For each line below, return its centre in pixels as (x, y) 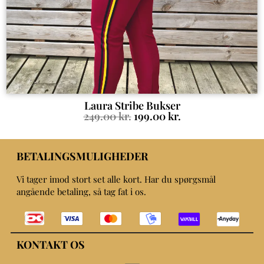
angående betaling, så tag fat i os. (81, 191)
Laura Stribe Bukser (132, 105)
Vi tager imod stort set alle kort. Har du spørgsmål (116, 179)
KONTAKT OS (51, 245)
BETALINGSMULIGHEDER (82, 156)
